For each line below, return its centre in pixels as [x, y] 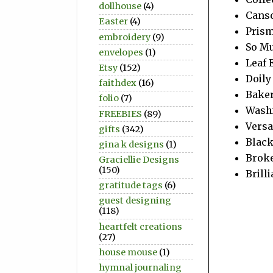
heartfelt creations [140, 226]
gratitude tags [131, 186]
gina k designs [131, 144]
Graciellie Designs [139, 160]
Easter [113, 22]
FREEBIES [120, 114]
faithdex [118, 83]
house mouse [128, 252]
